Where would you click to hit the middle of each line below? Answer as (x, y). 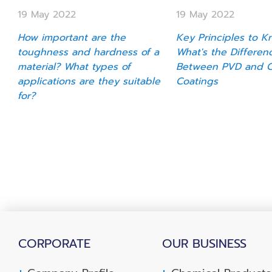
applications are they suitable (89, 81)
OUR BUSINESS (204, 243)
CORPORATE (54, 243)
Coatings (197, 81)
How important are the (71, 37)
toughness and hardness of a (88, 52)
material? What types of (74, 66)
